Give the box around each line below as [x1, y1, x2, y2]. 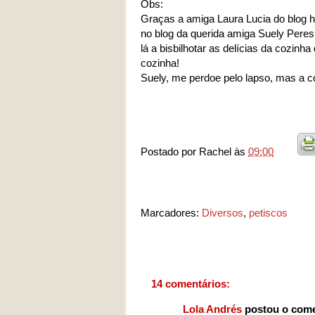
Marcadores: [141, 206, 202, 219]
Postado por [141, 145, 199, 157]
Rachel [199, 145, 231, 157]
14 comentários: [151, 277, 230, 290]
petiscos [249, 206, 288, 219]
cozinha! [141, 57, 179, 69]
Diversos [202, 206, 243, 219]
